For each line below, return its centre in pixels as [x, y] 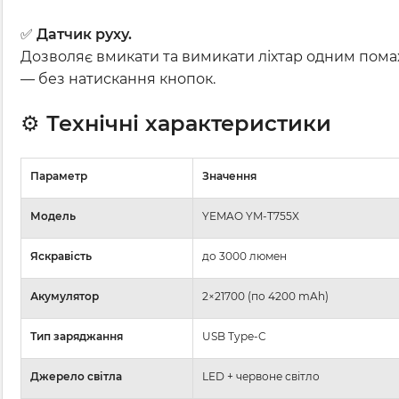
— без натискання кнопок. [118, 79]
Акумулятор [65, 297]
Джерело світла [76, 377]
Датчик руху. [84, 35]
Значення [229, 176]
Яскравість [61, 256]
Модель [53, 216]
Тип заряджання [77, 337]
